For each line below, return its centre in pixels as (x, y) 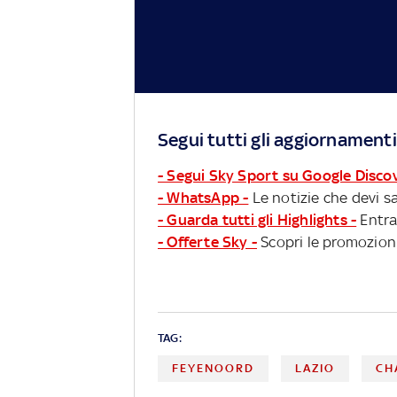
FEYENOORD (213, 368)
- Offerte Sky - (207, 241)
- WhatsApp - (203, 197)
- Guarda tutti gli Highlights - (257, 219)
